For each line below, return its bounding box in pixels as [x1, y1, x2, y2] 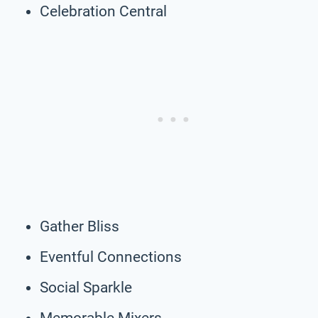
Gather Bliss [40, 217, 119, 235]
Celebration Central [40, 2, 167, 20]
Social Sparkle [40, 278, 132, 296]
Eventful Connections [40, 248, 182, 265]
